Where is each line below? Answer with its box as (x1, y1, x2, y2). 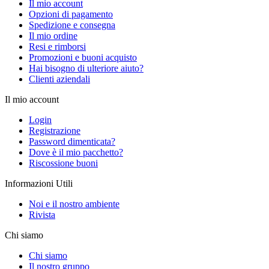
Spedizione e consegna (29, 20, 115, 31)
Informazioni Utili (5, 178, 73, 189)
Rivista (29, 210, 55, 220)
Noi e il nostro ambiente (29, 199, 119, 210)
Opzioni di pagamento (29, 9, 113, 20)
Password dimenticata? (29, 136, 115, 147)
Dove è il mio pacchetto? (29, 147, 123, 158)
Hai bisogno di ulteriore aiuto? (29, 63, 144, 74)
